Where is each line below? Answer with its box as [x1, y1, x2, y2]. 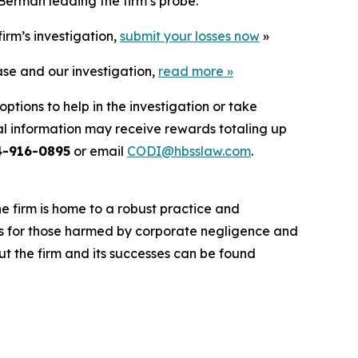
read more [158, 63, 224, 80]
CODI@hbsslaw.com [127, 143, 251, 160]
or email [70, 143, 127, 160]
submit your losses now [120, 28, 260, 45]
